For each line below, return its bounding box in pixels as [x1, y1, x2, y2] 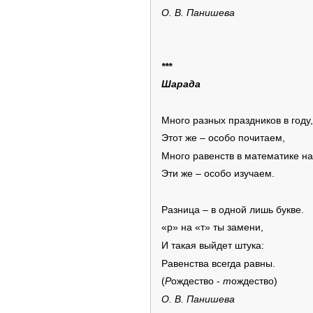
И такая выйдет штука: [161, 240, 264, 252]
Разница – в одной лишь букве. [161, 204, 304, 215]
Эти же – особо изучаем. [161, 168, 275, 180]
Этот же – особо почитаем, [161, 133, 285, 144]
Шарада [161, 79, 201, 90]
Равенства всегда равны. [161, 258, 275, 269]
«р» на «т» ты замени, [161, 222, 263, 233]
